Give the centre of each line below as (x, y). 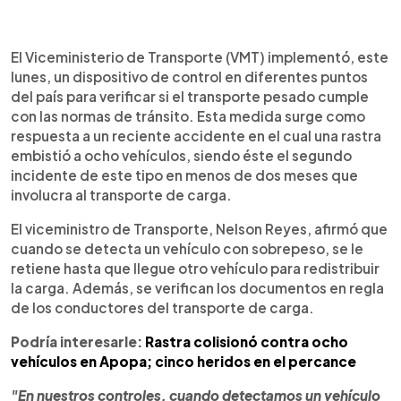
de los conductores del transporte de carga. (162, 307)
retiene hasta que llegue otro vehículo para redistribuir (195, 268)
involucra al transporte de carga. (121, 194)
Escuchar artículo (135, 55)
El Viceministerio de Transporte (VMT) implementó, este (200, 56)
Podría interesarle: (78, 341)
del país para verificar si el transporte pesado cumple (190, 96)
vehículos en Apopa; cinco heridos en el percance (183, 361)
